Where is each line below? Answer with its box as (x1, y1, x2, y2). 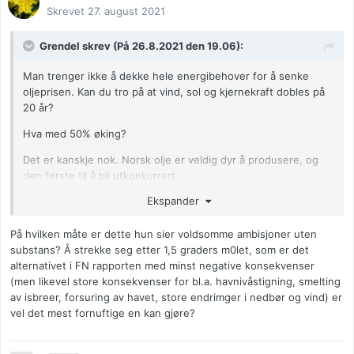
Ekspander (146, 194, 205, 207)
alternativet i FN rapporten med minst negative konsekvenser (10, 258, 318, 272)
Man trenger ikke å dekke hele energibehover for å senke (23, 70, 309, 83)
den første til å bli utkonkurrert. (23, 169, 179, 183)
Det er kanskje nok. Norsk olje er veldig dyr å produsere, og (23, 153, 318, 167)
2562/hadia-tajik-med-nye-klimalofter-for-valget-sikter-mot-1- (23, 253, 329, 266)
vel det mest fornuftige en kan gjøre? (10, 306, 195, 319)
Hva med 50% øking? (23, 127, 126, 141)
